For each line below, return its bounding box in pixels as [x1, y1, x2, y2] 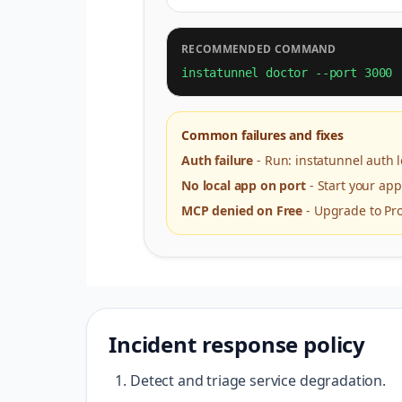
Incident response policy [109, 329, 366, 359]
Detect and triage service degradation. [130, 371, 386, 390]
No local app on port [181, 177, 306, 194]
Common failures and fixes [181, 127, 344, 144]
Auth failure [181, 152, 254, 169]
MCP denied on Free [181, 202, 303, 219]
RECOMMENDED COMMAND [181, 41, 336, 57]
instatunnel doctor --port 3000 [181, 66, 393, 80]
